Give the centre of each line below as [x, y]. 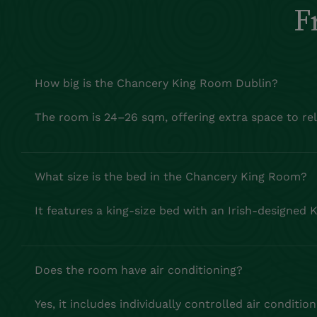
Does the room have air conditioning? [139, 270]
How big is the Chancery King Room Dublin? [156, 83]
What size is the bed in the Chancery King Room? [171, 177]
